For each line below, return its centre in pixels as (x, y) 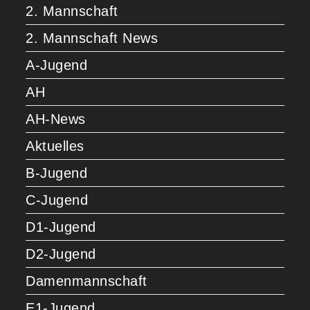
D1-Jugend (61, 227)
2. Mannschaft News (92, 38)
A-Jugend (57, 65)
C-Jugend (57, 200)
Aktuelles (55, 146)
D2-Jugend (61, 254)
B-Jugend (57, 173)
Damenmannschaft (86, 281)
